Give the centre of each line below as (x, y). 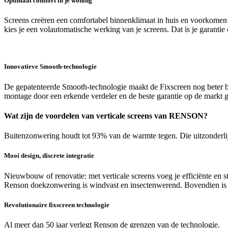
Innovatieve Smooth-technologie (50, 67)
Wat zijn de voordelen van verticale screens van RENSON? (106, 116)
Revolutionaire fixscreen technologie (57, 205)
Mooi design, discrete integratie (49, 156)
